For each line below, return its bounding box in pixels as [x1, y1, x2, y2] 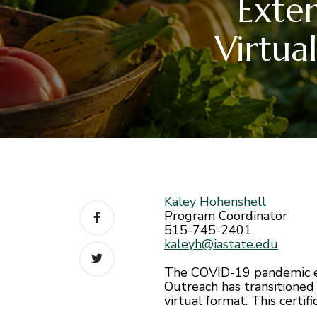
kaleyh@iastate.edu [164, 235, 278, 253]
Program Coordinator [164, 207, 287, 224]
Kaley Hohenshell [164, 192, 266, 210]
